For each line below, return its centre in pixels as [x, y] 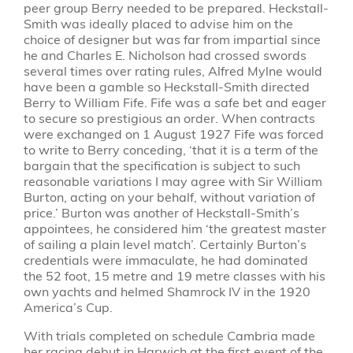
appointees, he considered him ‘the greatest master [175, 229]
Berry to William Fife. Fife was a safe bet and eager [175, 102]
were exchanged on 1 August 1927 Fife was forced [173, 134]
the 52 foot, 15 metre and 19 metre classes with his [174, 276]
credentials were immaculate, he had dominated [165, 260]
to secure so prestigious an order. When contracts [169, 118]
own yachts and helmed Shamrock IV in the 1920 [167, 292]
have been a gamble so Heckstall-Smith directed [166, 87]
